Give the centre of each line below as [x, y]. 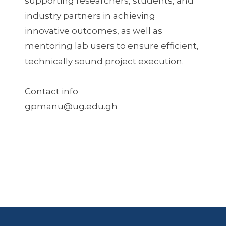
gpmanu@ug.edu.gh [71, 107]
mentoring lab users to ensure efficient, [111, 46]
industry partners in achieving [90, 16]
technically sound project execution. [104, 61]
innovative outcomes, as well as [93, 31]
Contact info [51, 92]
